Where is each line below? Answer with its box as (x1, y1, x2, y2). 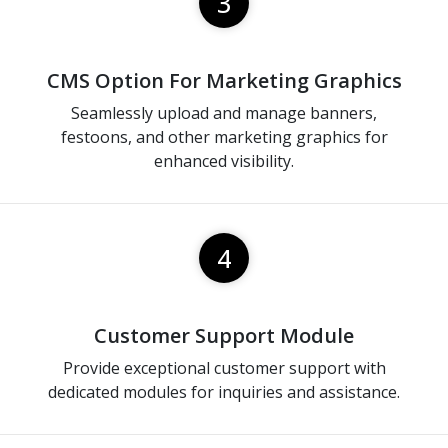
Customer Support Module (94, 321, 354, 349)
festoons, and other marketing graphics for (60, 125, 388, 148)
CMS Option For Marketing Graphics (46, 66, 402, 94)
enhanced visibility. (154, 149, 294, 172)
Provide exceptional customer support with (62, 356, 386, 379)
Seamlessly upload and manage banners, (71, 101, 377, 124)
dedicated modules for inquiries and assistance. (48, 380, 400, 403)
